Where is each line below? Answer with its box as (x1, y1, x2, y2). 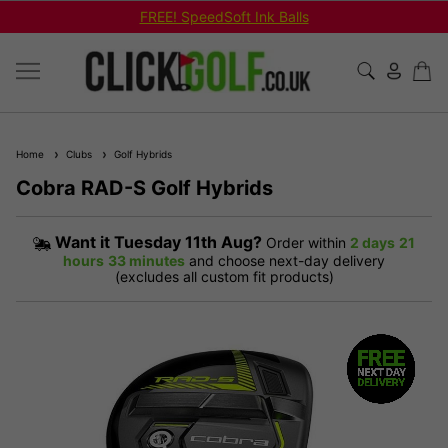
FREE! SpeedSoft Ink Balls (139, 8, 309, 25)
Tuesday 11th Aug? (114, 231, 262, 252)
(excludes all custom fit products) (114, 267, 334, 285)
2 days (350, 233, 395, 251)
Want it (55, 231, 114, 252)
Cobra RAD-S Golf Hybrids (16, 175, 273, 200)
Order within (262, 233, 350, 251)
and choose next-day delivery (189, 251, 385, 269)
